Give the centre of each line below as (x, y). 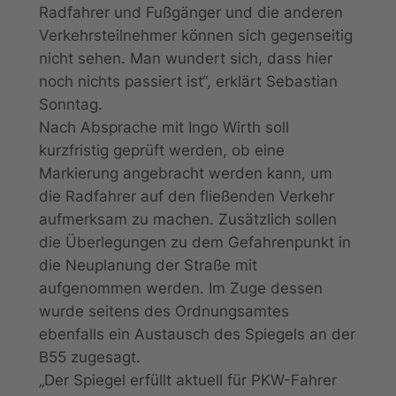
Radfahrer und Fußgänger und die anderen (190, 13)
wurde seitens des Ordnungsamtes (164, 312)
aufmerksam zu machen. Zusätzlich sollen (187, 220)
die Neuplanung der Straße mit (148, 266)
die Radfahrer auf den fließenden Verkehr (186, 197)
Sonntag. (70, 105)
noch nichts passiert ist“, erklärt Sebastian (188, 82)
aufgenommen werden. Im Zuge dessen (180, 289)
